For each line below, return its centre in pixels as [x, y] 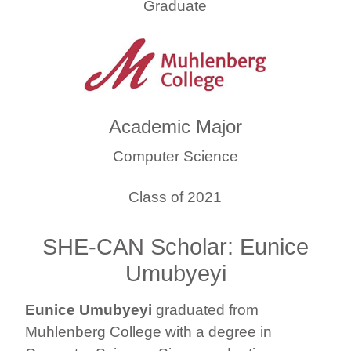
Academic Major [175, 126]
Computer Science [175, 156]
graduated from [205, 309]
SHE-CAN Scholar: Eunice [175, 246]
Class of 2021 [175, 197]
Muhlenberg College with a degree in [148, 331]
